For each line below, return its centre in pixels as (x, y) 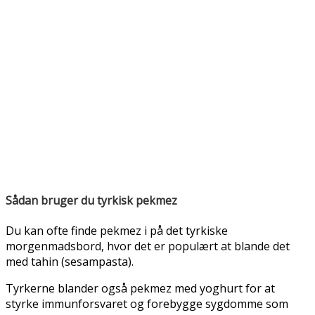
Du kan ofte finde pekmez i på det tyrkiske (117, 231)
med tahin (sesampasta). (70, 262)
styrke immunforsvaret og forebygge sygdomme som (147, 304)
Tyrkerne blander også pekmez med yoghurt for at (140, 289)
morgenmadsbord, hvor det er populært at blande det (148, 246)
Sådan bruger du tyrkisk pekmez (91, 201)
